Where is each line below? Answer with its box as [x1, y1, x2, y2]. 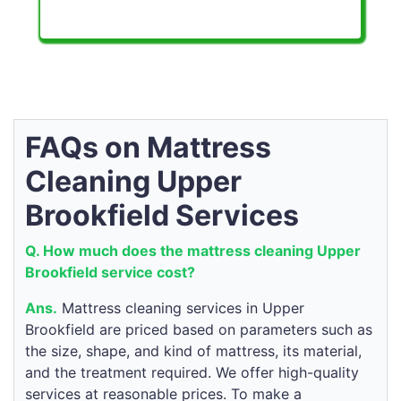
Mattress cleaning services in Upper [57, 299, 304, 318]
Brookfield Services [25, 198, 299, 234]
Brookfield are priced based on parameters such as [25, 320, 372, 339]
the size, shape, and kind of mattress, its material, [25, 342, 362, 361]
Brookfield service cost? [25, 263, 195, 282]
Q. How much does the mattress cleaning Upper [25, 242, 361, 260]
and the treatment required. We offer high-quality [25, 363, 359, 382]
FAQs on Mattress [25, 130, 271, 166]
